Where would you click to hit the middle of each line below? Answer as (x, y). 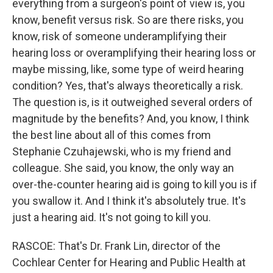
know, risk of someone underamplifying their (119, 36)
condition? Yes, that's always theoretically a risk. (128, 86)
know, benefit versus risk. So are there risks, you (128, 20)
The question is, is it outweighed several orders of (133, 102)
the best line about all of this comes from (112, 135)
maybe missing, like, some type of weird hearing (128, 69)
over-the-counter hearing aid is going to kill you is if (135, 184)
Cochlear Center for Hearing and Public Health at (129, 262)
